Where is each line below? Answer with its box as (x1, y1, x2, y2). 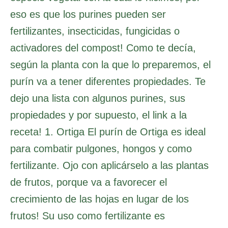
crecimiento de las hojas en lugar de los (10, 193, 189, 205)
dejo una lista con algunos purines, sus (10, 92, 185, 104)
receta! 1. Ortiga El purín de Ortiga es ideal (10, 126, 206, 137)
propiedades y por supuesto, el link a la (10, 109, 187, 121)
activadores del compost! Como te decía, (10, 42, 196, 53)
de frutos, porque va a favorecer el (10, 176, 167, 188)
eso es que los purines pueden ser (10, 8, 166, 20)
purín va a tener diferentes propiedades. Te (10, 75, 206, 87)
